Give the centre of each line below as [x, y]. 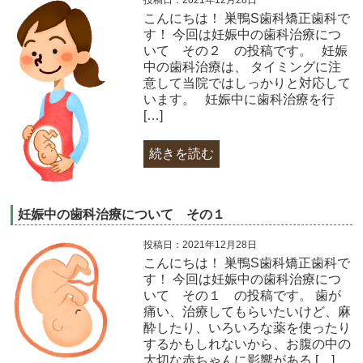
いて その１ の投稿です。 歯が [242, 295]
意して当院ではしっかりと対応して [247, 83]
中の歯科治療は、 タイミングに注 [242, 66]
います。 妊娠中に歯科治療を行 [239, 99]
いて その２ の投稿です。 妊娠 [245, 50]
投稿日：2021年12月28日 [200, 244]
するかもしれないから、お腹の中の [247, 344]
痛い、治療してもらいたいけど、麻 [247, 311]
